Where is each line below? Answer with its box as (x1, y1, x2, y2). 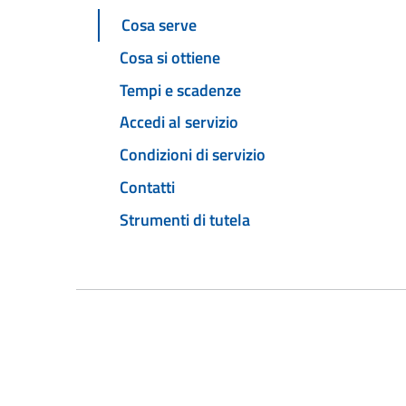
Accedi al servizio (120, 110, 238, 135)
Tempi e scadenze (120, 77, 241, 102)
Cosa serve (121, 13, 197, 38)
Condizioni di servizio (120, 142, 266, 168)
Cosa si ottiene (120, 44, 220, 70)
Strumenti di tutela (120, 207, 250, 232)
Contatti (120, 174, 175, 199)
